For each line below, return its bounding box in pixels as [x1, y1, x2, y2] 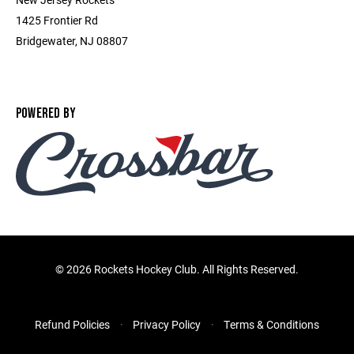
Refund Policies [35, 316, 110, 332]
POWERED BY [16, 104, 77, 122]
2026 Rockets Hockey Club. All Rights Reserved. [66, 261, 299, 277]
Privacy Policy [133, 316, 201, 332]
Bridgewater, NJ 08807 [16, 32, 128, 48]
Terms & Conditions [224, 316, 319, 332]
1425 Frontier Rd [16, 12, 98, 28]
